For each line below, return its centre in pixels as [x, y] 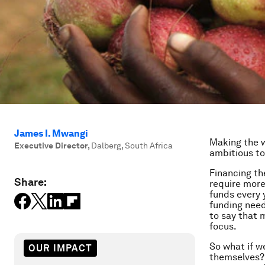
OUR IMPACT [60, 248]
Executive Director [51, 146]
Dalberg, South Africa [132, 146]
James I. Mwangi [51, 133]
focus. [223, 226]
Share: [30, 182]
